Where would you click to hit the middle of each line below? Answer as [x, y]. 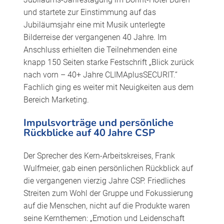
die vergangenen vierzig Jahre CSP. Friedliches [104, 180]
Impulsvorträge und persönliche [98, 122]
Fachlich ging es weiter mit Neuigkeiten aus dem [108, 87]
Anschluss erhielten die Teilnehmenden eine [100, 50]
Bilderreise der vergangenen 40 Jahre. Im [95, 37]
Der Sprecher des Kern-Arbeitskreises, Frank [99, 155]
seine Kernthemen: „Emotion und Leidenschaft [104, 218]
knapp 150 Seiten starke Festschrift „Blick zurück [108, 62]
